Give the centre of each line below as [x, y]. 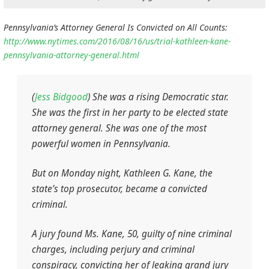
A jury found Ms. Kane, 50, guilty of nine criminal [131, 234]
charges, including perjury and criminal [113, 250]
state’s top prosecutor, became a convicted [119, 189]
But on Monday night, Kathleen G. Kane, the [122, 174]
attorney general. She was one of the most [119, 128]
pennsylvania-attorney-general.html [71, 55]
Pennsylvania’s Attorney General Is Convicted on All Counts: [116, 28]
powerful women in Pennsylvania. [101, 144]
